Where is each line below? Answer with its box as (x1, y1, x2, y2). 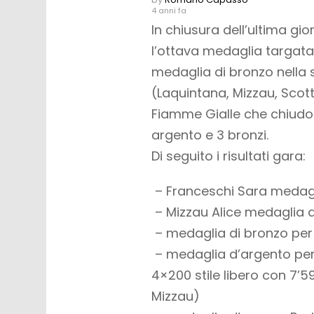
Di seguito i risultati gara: (151, 146, 306, 165)
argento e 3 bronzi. (151, 125, 272, 144)
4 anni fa (151, 5, 186, 16)
